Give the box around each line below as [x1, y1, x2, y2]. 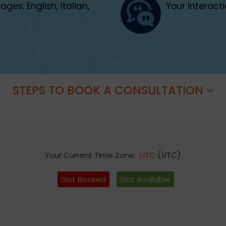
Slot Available [120, 174, 171, 185]
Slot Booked [61, 174, 106, 185]
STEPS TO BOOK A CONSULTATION [12, 82, 206, 98]
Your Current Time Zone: [45, 150, 136, 160]
